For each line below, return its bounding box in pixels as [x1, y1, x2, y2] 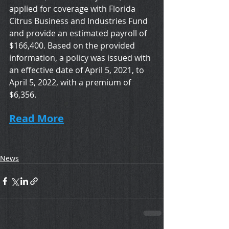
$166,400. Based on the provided [9, 40, 137, 52]
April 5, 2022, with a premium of [9, 77, 133, 88]
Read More [9, 111, 64, 126]
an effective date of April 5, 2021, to [9, 64, 146, 76]
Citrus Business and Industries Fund [9, 15, 150, 27]
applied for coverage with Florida [9, 3, 138, 15]
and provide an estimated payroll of [9, 28, 149, 39]
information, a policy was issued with [9, 52, 153, 64]
